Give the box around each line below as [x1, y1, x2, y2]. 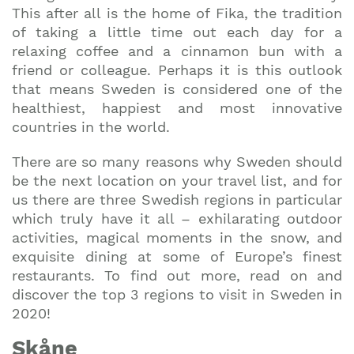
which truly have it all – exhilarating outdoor [12, 210, 342, 227]
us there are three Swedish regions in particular [12, 191, 342, 208]
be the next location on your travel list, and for [12, 172, 342, 189]
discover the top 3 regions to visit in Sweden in [12, 286, 342, 303]
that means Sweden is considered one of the [12, 81, 342, 97]
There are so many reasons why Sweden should [12, 153, 342, 170]
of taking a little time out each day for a [12, 24, 342, 40]
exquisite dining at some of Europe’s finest [12, 248, 342, 265]
